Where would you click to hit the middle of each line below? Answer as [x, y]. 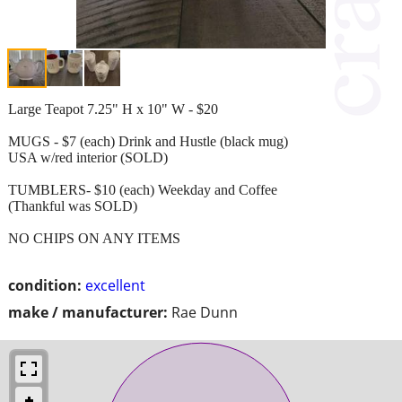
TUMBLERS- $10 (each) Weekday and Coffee [143, 189]
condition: [45, 285]
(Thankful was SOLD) [73, 205]
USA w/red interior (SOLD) [88, 157]
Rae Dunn [205, 312]
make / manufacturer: [88, 312]
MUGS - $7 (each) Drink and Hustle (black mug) [148, 141]
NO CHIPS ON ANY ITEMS [94, 238]
